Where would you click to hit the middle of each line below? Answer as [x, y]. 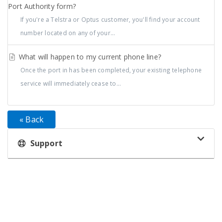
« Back [32, 119]
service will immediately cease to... [71, 83]
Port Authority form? [42, 6]
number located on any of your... [68, 33]
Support [44, 143]
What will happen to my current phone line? [89, 57]
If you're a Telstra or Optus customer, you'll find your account [110, 19]
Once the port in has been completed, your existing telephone [111, 70]
